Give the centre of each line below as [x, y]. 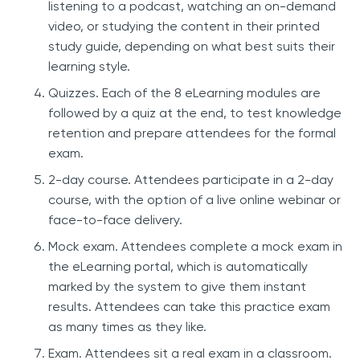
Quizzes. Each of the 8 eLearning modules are [184, 93]
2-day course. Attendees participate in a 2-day [191, 180]
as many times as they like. [127, 327]
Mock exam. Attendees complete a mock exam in [195, 247]
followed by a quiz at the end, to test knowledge [195, 113]
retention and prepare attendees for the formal [192, 133]
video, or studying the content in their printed [184, 27]
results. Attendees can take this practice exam [189, 307]
